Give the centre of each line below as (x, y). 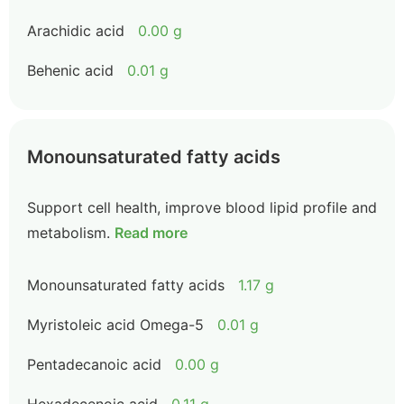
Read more (151, 233)
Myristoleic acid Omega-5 (115, 325)
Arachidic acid (76, 31)
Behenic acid (70, 70)
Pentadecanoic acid (94, 364)
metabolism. (69, 233)
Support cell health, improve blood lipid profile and (202, 207)
